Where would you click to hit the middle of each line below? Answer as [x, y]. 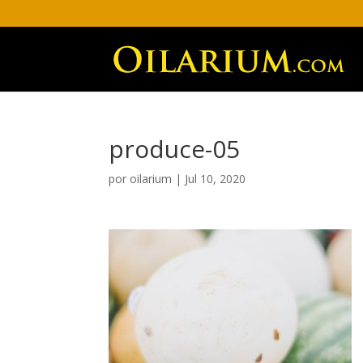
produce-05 [175, 149]
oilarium [151, 179]
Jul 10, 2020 [216, 179]
